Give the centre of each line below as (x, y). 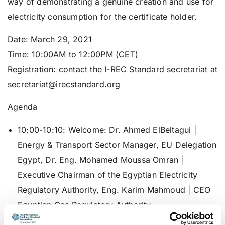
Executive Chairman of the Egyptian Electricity (108, 175)
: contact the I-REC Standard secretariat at (136, 69)
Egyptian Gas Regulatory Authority (84, 205)
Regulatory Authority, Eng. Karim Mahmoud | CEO (114, 190)
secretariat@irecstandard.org (64, 84)
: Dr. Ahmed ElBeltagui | (150, 130)
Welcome (86, 130)
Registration (31, 69)
